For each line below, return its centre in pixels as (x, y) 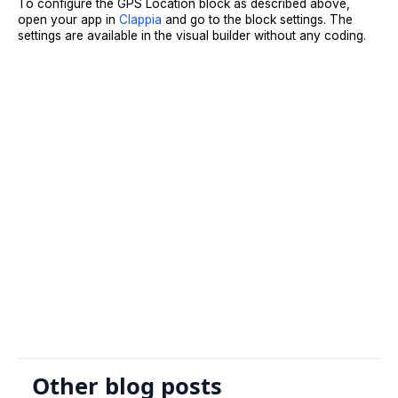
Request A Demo (200, 262)
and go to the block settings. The (257, 19)
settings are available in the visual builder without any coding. (192, 35)
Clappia (139, 19)
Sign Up (199, 219)
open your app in (67, 19)
